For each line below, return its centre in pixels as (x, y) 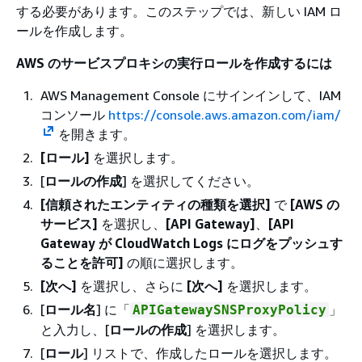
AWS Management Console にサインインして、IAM (191, 95)
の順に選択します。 (183, 263)
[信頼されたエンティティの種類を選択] (156, 204)
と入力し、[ (75, 330)
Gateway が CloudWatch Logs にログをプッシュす (192, 243)
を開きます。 (95, 134)
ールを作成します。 (74, 31)
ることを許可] (82, 263)
